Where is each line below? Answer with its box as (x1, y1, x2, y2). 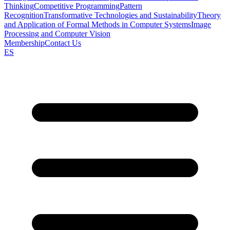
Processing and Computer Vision (4, 29, 110, 38)
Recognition (4, 11, 44, 20)
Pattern (120, 2, 142, 10)
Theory (197, 11, 221, 20)
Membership (4, 39, 45, 47)
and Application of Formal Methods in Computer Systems (4, 20, 191, 29)
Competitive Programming (34, 2, 120, 10)
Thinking (4, 2, 34, 10)
